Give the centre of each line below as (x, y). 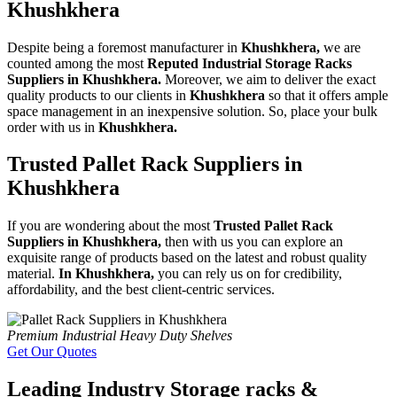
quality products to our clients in (98, 95)
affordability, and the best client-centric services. (141, 290)
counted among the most (77, 63)
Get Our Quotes (52, 352)
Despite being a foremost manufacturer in (124, 47)
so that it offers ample (328, 95)
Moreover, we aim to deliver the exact (270, 79)
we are (342, 47)
